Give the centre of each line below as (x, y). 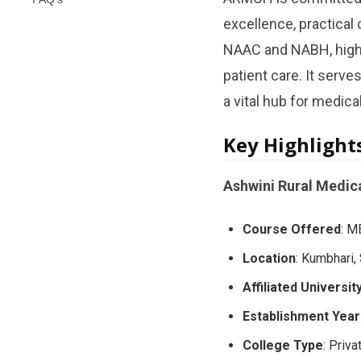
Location (269, 258)
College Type (282, 345)
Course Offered (291, 229)
